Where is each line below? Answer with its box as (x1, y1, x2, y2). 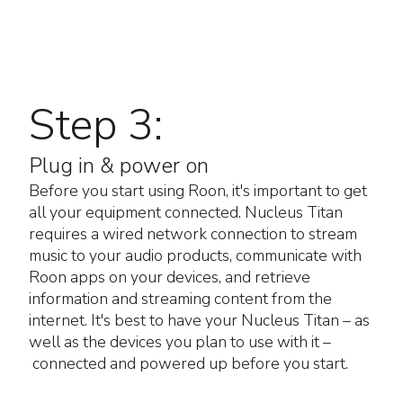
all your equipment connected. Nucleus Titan (29, 201, 343, 224)
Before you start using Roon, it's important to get (29, 180, 367, 202)
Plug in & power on (29, 151, 209, 181)
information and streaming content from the (29, 288, 332, 310)
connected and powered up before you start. (29, 353, 348, 375)
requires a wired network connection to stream (29, 223, 357, 246)
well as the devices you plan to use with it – (29, 331, 331, 354)
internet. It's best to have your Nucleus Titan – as (29, 309, 370, 332)
